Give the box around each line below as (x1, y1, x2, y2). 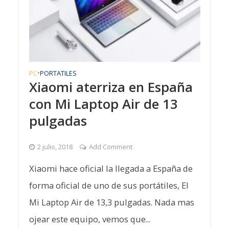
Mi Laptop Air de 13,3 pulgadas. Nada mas (29, 196, 194, 208)
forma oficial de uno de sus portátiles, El (29, 179, 189, 191)
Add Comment (88, 142, 132, 151)
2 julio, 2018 (37, 142, 73, 151)
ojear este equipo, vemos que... (29, 213, 150, 225)
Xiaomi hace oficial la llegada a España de (29, 162, 193, 174)
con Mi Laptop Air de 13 (29, 94, 178, 113)
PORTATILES (39, 68, 77, 78)
